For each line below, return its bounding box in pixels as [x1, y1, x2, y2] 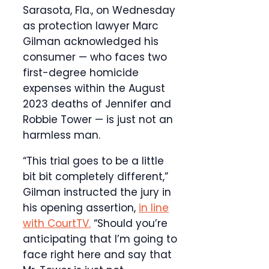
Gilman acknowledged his [23, 34, 159, 49]
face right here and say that [23, 247, 172, 262]
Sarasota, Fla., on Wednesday [23, 3, 175, 18]
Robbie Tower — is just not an [23, 112, 173, 127]
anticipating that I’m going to [23, 232, 177, 247]
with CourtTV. [23, 216, 91, 231]
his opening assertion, [23, 201, 139, 216]
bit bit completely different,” [23, 169, 168, 184]
